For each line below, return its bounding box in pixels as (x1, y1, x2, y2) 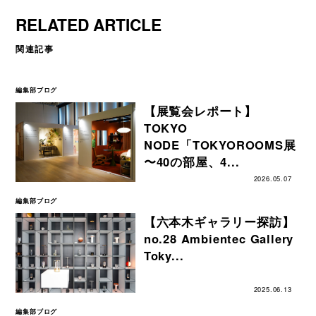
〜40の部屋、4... (143, 153, 240, 171)
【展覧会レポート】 (143, 102, 257, 120)
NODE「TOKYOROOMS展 (143, 136, 296, 154)
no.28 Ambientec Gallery (143, 230, 294, 248)
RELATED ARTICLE (16, 13, 162, 37)
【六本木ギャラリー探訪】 (143, 213, 295, 231)
